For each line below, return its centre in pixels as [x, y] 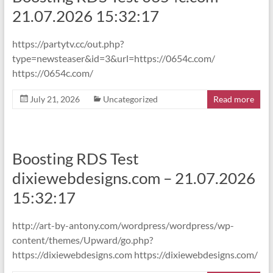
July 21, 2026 [55, 99]
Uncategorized [130, 99]
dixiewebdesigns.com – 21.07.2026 [133, 178]
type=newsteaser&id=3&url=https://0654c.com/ [113, 58]
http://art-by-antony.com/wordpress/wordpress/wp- [123, 225]
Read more [234, 99]
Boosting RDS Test [75, 158]
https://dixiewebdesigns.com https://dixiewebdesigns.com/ [135, 254]
